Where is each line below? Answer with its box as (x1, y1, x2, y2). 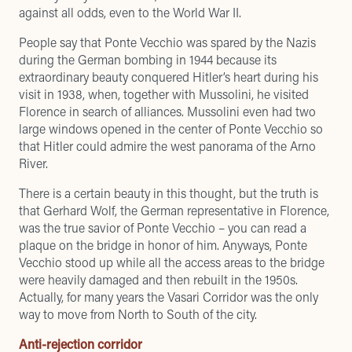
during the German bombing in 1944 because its (19, 51, 277, 68)
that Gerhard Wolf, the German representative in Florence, (19, 202, 329, 218)
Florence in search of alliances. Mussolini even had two (19, 103, 316, 119)
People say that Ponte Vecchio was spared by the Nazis (19, 34, 316, 50)
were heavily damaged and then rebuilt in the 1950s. (19, 271, 298, 288)
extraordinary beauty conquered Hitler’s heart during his (19, 68, 318, 85)
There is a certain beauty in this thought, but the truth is (19, 185, 318, 201)
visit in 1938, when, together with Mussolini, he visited (19, 86, 309, 102)
